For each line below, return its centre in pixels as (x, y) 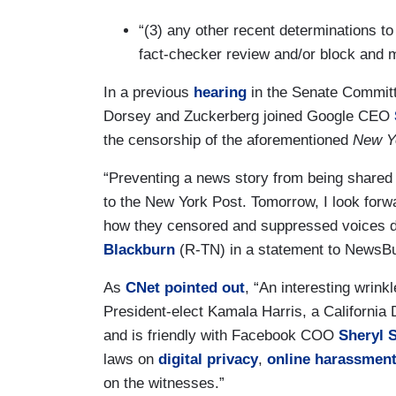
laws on (131, 359)
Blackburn (139, 249)
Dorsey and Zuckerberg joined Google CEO (249, 116)
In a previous (148, 92)
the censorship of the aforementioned (228, 140)
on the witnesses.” (164, 383)
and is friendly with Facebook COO (221, 335)
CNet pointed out (185, 287)
